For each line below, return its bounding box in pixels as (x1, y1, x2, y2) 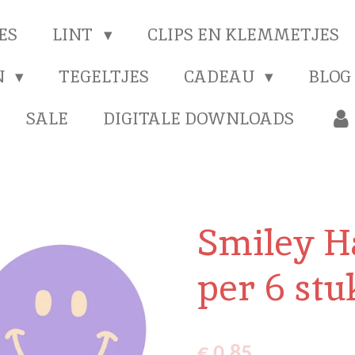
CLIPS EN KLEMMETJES (147, 24, 339, 45)
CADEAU (184, 66, 258, 87)
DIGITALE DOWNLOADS (103, 108, 295, 129)
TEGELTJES (59, 66, 149, 87)
